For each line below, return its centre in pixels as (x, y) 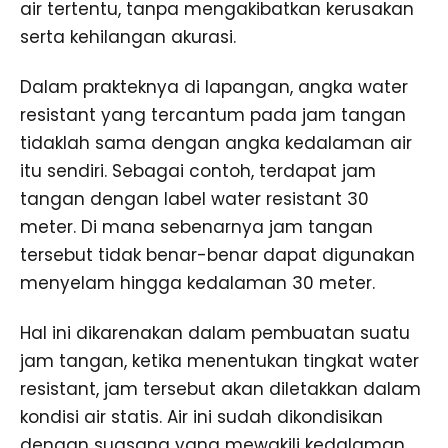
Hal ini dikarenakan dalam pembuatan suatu (215, 332)
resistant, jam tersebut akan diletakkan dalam (220, 388)
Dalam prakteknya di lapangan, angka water (214, 86)
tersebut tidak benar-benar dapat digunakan (217, 254)
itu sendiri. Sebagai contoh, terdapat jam (198, 170)
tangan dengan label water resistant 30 (194, 198)
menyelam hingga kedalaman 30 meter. (197, 282)
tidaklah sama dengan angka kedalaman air (216, 142)
